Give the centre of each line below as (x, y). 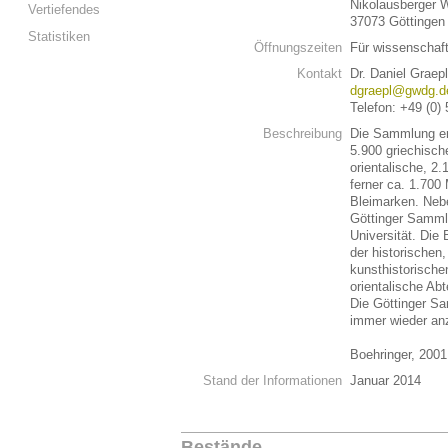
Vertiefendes (64, 9)
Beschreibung (302, 133)
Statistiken (59, 36)
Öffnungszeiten (298, 47)
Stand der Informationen (272, 380)
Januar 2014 (385, 380)
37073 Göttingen (397, 21)
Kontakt (319, 73)
